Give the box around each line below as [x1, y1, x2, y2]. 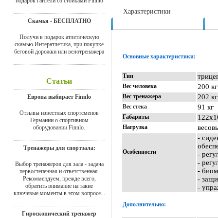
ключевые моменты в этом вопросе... [13, 189, 105, 197]
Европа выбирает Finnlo [27, 93, 91, 100]
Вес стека [123, 103, 147, 110]
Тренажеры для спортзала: [23, 144, 95, 151]
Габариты [123, 113, 149, 120]
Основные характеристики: [123, 53, 196, 60]
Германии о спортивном [30, 116, 89, 124]
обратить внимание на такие [25, 182, 93, 189]
